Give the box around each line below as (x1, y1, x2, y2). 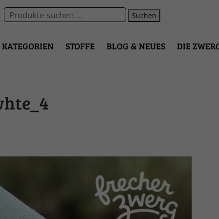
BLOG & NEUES (107, 40, 165, 52)
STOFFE (66, 40, 95, 52)
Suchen (132, 10, 156, 20)
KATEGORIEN (2, 40, 54, 52)
